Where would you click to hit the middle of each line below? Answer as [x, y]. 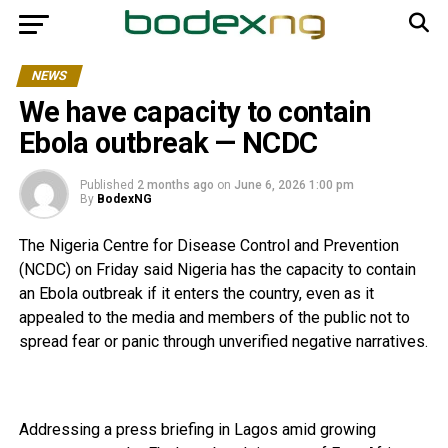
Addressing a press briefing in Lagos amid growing [197, 429]
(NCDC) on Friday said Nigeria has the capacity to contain [217, 269]
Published [106, 185]
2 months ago [175, 185]
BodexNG [124, 199]
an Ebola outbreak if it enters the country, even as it [196, 293]
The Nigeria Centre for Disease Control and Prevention [208, 245]
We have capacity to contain [195, 112]
